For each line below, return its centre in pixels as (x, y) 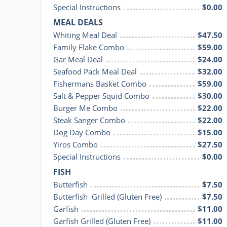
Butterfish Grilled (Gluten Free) (107, 196)
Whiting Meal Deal (85, 35)
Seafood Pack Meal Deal (95, 71)
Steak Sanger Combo (89, 120)
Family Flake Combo (89, 47)
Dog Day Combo (82, 132)
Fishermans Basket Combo (100, 83)
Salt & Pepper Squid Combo (101, 96)
